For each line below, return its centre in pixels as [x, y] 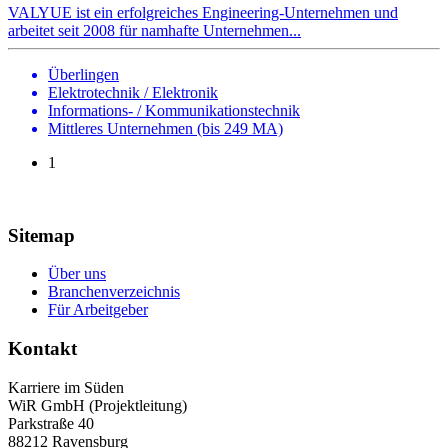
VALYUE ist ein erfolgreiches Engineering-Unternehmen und [203, 12]
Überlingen [83, 74]
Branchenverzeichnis [114, 292]
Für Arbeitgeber [98, 310]
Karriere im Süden [66, 387]
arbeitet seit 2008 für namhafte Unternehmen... [154, 30]
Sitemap [41, 235]
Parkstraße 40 [51, 423]
